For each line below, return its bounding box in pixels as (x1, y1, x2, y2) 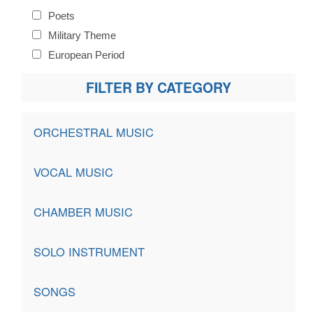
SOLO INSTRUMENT (33, 243, 145, 261)
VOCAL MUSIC (33, 163, 113, 181)
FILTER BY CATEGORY (86, 78, 231, 98)
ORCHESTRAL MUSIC (33, 124, 154, 141)
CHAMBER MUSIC (33, 203, 133, 221)
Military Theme (45, 29, 116, 42)
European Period (45, 49, 124, 61)
